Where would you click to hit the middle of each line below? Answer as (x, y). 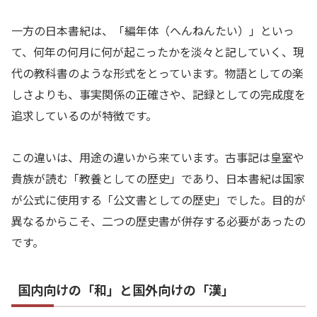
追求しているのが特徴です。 (84, 116)
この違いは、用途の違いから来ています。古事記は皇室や (158, 157)
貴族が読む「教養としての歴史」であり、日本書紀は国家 (158, 179)
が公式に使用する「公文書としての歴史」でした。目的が (158, 200)
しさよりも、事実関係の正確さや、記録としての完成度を (158, 94)
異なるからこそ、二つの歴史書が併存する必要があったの (158, 221)
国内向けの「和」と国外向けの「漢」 (126, 290)
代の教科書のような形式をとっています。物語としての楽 (157, 73)
